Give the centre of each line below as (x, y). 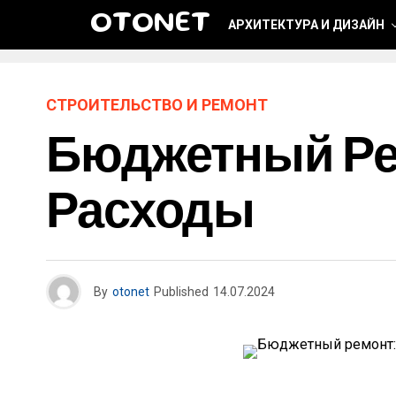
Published (181, 292)
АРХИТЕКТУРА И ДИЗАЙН (306, 25)
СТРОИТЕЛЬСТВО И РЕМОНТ (157, 105)
